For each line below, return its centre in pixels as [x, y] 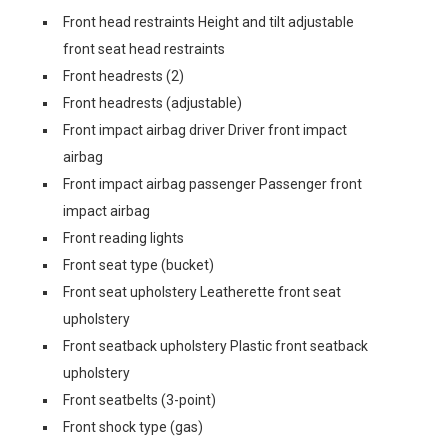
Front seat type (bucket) [138, 265]
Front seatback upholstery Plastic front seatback [215, 346]
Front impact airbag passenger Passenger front [212, 184]
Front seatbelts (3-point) [139, 400]
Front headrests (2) [123, 76]
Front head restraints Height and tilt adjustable [208, 22]
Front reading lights [123, 238]
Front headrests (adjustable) [152, 103]
